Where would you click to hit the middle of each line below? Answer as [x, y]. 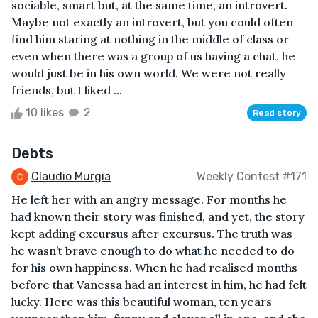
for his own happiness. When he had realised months [154, 268]
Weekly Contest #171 [252, 176]
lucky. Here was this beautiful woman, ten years [142, 302]
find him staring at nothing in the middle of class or [150, 39]
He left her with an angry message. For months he [149, 200]
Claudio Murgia [71, 176]
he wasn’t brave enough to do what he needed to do [153, 251]
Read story [277, 113]
